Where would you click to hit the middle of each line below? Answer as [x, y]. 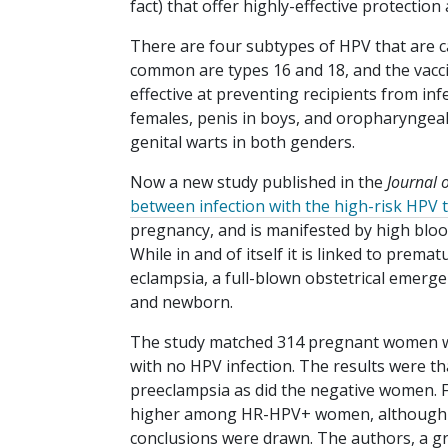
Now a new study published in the [258, 182]
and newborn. [181, 302]
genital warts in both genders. [242, 142]
